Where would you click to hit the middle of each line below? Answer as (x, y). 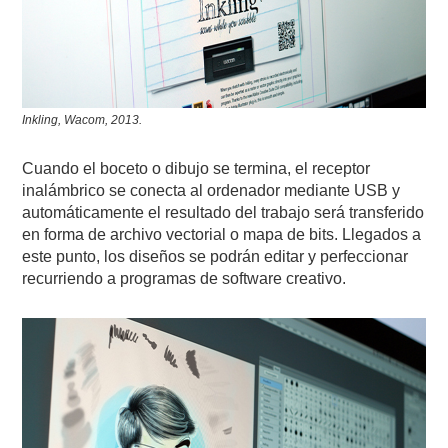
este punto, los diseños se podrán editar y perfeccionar (215, 257)
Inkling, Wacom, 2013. (82, 120)
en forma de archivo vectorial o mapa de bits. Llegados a (222, 235)
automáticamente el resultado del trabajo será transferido (223, 213)
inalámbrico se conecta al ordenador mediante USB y (211, 191)
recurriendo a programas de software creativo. (184, 279)
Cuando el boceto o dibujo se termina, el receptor (196, 169)
